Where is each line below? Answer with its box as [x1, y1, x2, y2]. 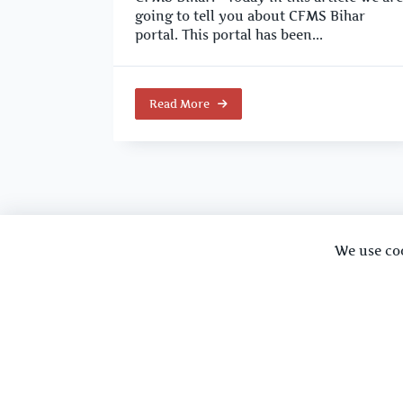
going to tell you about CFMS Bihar [135, 8, 365, 24]
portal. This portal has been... [135, 27, 323, 43]
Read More [149, 96, 210, 111]
